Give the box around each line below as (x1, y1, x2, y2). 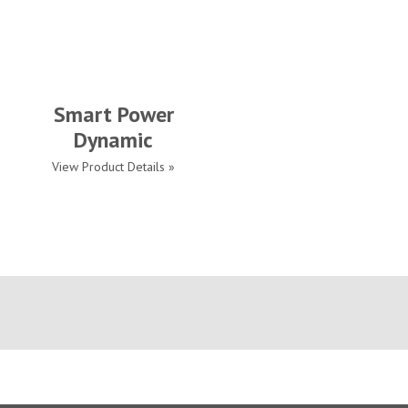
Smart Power (53, 100, 174, 128)
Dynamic (74, 126, 153, 154)
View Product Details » (52, 158, 175, 175)
